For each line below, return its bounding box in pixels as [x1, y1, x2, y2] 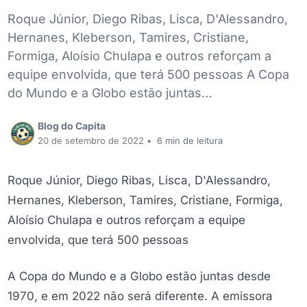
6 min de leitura [157, 135, 223, 147]
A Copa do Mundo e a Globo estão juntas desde [8, 269, 271, 284]
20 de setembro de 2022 [38, 135, 144, 147]
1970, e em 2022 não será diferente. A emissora [8, 289, 273, 304]
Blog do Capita [38, 120, 106, 132]
